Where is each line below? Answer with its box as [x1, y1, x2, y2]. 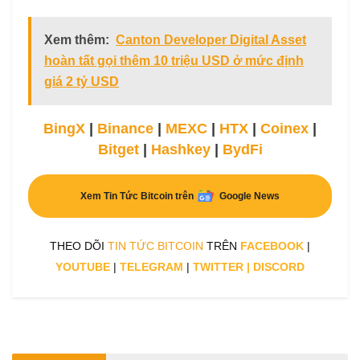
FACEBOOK [240, 239, 304, 253]
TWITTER [193, 260, 243, 274]
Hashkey [150, 141, 211, 158]
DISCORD [253, 260, 305, 274]
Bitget [97, 141, 139, 158]
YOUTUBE [55, 260, 110, 274]
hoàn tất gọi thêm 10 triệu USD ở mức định [44, 54, 304, 68]
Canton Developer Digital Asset [116, 33, 306, 47]
